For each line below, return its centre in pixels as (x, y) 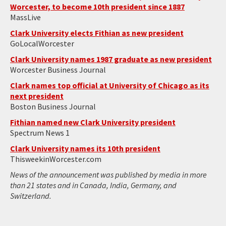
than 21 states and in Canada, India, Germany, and (93, 185)
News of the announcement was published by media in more (108, 175)
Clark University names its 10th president (85, 149)
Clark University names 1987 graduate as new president (111, 59)
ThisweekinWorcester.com (56, 159)
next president (37, 96)
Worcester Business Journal (58, 70)
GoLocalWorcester (42, 44)
